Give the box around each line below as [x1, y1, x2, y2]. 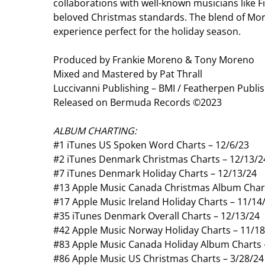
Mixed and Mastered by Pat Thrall [53, 67, 202, 80]
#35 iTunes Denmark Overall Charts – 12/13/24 [53, 209, 260, 222]
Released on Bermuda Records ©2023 [53, 95, 222, 109]
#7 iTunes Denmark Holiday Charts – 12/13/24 [53, 166, 257, 180]
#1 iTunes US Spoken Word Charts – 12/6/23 [53, 138, 249, 151]
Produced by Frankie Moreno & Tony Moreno [53, 53, 254, 66]
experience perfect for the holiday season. [53, 24, 241, 38]
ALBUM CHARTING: [53, 124, 137, 137]
